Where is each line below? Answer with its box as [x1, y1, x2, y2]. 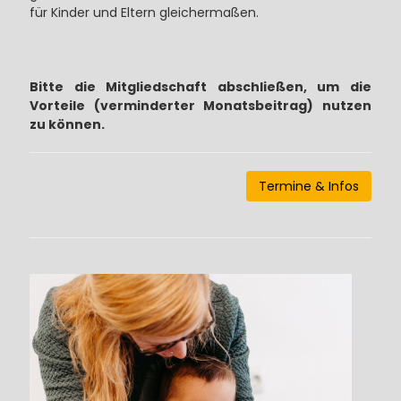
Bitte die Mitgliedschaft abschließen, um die [29, 77, 372, 96]
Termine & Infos [259, 176, 360, 195]
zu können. [29, 115, 105, 133]
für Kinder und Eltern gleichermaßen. [29, 3, 259, 21]
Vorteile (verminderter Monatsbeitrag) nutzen [29, 96, 372, 115]
